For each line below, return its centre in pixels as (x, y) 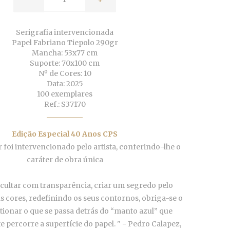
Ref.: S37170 (65, 104)
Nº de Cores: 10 (65, 74)
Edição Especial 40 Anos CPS (65, 134)
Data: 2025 (65, 84)
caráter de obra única (65, 160)
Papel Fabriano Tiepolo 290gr (65, 43)
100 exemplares (65, 94)
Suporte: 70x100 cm (65, 63)
